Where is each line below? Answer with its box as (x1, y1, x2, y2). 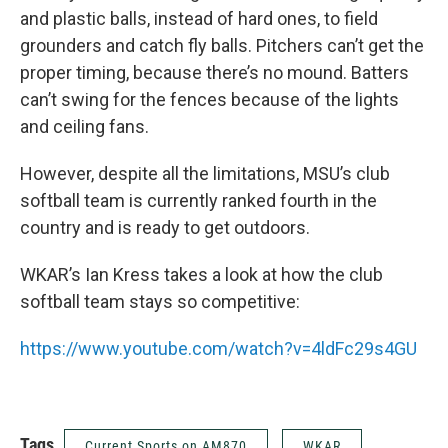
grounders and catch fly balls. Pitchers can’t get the (20, 35, 424, 56)
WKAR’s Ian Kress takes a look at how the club (20, 264, 383, 285)
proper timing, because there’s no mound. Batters (20, 62, 409, 83)
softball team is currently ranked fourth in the (20, 190, 377, 211)
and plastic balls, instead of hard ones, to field (20, 8, 378, 29)
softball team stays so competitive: (20, 291, 300, 312)
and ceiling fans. (20, 116, 149, 137)
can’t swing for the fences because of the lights (20, 89, 399, 110)
